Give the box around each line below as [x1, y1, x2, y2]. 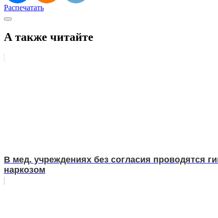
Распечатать [4, 3, 44, 12]
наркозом [4, 165, 45, 175]
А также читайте [4, 31, 93, 44]
